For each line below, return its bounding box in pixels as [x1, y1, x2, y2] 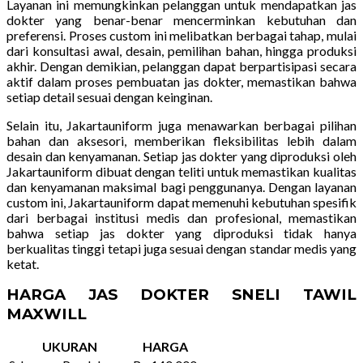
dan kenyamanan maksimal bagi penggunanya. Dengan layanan [6, 179, 357, 195]
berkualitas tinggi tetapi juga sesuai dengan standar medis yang [6, 241, 357, 257]
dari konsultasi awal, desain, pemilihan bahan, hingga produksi [6, 43, 357, 59]
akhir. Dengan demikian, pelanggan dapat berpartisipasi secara [6, 58, 357, 75]
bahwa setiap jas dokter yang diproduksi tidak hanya [6, 225, 357, 241]
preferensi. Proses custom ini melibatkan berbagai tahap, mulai [6, 28, 357, 44]
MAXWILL [6, 305, 87, 324]
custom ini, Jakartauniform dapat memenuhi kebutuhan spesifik [6, 194, 357, 211]
